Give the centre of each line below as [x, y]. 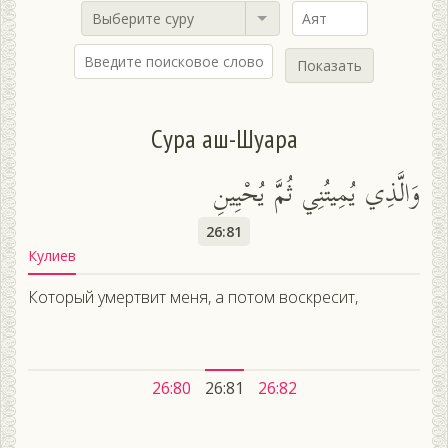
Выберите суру [142, 19]
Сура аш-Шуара [224, 139]
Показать [329, 66]
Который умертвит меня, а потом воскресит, [193, 297]
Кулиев [52, 256]
